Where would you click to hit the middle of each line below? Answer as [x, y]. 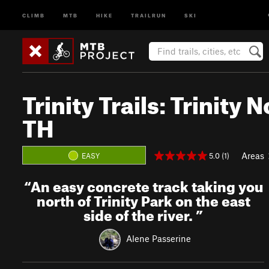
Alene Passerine [158, 238]
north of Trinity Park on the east [143, 199]
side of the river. [140, 213]
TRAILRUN [149, 15]
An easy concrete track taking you [147, 184]
